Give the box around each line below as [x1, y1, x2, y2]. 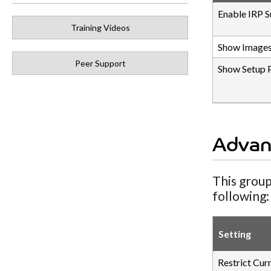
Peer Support [74, 58, 126, 68]
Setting [218, 228, 251, 240]
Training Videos [70, 22, 130, 33]
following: [212, 188, 269, 203]
